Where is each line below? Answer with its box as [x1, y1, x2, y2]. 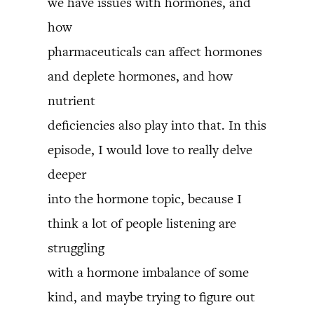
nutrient [48, 92, 95, 109]
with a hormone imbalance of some [48, 264, 249, 281]
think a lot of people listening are [48, 214, 236, 232]
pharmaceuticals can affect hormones [48, 43, 262, 60]
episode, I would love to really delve [48, 141, 252, 158]
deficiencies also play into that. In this [48, 116, 266, 134]
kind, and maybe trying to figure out [48, 288, 255, 306]
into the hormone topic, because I [48, 190, 242, 207]
